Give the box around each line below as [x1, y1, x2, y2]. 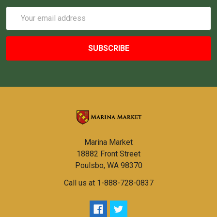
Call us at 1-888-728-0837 [63, 178, 154, 187]
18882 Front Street [77, 149, 140, 158]
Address [6, 18, 35, 28]
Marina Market [84, 137, 133, 147]
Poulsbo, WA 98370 [75, 160, 142, 170]
